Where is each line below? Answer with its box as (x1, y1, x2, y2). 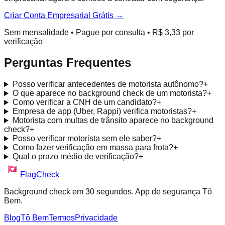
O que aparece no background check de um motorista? (12, 89, 207, 98)
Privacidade (75, 213, 118, 222)
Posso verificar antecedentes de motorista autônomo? (12, 80, 203, 89)
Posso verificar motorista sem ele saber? (12, 134, 157, 143)
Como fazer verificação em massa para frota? (12, 143, 173, 152)
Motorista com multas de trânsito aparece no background (12, 116, 213, 125)
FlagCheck (20, 170, 59, 179)
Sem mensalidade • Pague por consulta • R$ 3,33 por (4, 28, 194, 37)
